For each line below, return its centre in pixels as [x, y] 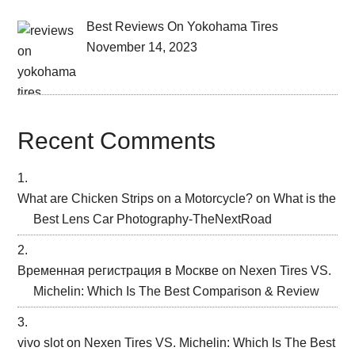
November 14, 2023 [142, 48]
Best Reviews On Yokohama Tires [183, 27]
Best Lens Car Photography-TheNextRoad [153, 219]
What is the [305, 198]
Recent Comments [117, 140]
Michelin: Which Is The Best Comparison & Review [177, 291]
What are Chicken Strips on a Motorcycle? [136, 198]
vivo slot [41, 342]
